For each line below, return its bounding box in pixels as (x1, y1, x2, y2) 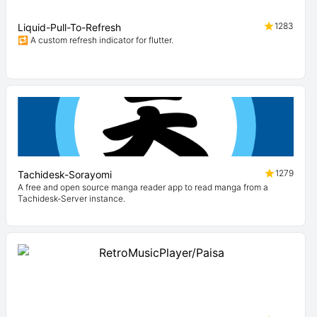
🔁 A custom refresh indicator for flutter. (18, 35, 173, 45)
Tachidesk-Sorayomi (18, 168, 112, 180)
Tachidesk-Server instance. (18, 193, 125, 204)
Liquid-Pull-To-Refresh (18, 21, 121, 33)
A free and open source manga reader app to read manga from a (18, 182, 268, 192)
